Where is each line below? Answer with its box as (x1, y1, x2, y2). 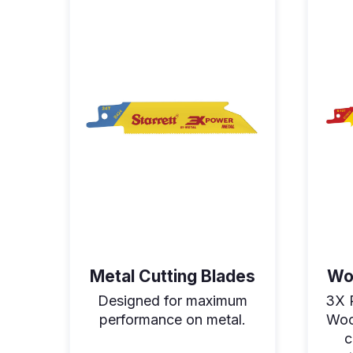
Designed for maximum (98, 292, 247, 309)
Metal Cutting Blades (90, 266, 255, 286)
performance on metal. (99, 310, 246, 328)
